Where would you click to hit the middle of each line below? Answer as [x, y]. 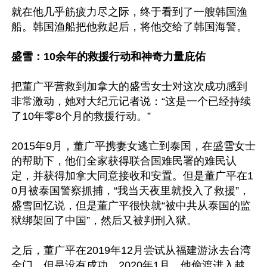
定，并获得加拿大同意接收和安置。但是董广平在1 [132, 176]
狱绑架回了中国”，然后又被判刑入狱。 [104, 221]
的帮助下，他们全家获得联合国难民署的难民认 [124, 161]
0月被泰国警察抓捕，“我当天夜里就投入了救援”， [131, 191]
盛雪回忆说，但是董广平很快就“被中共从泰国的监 [131, 206]
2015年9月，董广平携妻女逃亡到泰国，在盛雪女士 [133, 146]
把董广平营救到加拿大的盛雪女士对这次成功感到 [129, 86]
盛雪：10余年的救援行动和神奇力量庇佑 [108, 57]
